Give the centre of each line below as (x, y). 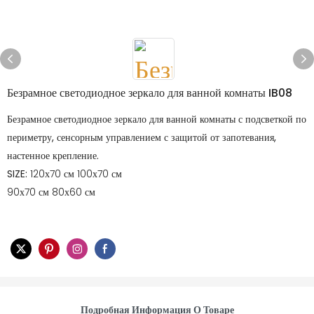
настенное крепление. (53, 156)
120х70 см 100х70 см (76, 174)
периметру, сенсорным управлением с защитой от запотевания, (142, 137)
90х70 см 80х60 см (51, 192)
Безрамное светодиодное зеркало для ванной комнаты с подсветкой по (157, 119)
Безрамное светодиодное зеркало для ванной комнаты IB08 (150, 93)
